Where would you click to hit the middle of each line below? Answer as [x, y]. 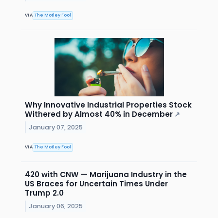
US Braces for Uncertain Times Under [96, 183]
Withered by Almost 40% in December [99, 114]
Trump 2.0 [44, 193]
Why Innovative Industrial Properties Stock [108, 105]
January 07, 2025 [56, 127]
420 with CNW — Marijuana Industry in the [106, 174]
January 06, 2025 [56, 206]
